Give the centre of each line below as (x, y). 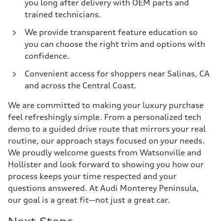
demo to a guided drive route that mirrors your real (107, 129)
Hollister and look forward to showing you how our (106, 164)
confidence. (47, 56)
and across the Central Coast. (81, 85)
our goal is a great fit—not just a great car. (89, 200)
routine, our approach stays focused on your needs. (106, 141)
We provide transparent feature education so (111, 32)
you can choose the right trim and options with (115, 44)
